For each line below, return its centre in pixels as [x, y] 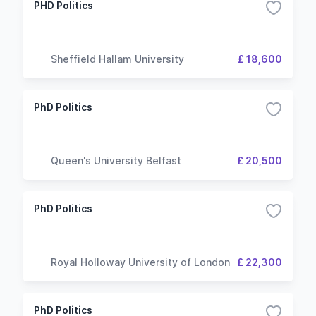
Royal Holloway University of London [140, 262]
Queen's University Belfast [116, 160]
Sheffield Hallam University [117, 59]
